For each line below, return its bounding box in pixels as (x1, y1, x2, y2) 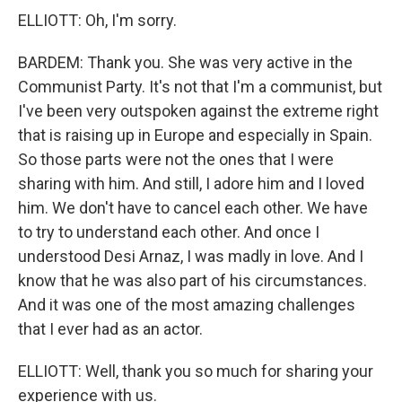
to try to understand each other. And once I (18, 223, 319, 241)
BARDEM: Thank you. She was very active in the (18, 53, 353, 72)
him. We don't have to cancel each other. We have (18, 198, 368, 217)
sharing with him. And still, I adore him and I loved (18, 174, 364, 193)
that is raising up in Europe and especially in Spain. (18, 126, 372, 144)
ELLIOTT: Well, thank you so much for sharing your (18, 362, 373, 380)
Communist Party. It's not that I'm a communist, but (18, 77, 382, 96)
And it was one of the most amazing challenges (18, 295, 355, 314)
